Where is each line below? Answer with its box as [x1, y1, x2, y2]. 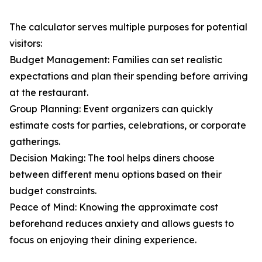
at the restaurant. [9, 87, 88, 99]
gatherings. [9, 136, 60, 148]
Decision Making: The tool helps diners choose [9, 152, 215, 164]
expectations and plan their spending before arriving [9, 70, 248, 82]
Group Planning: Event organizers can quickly [9, 103, 213, 115]
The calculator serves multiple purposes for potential [9, 21, 247, 33]
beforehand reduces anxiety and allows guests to [9, 218, 234, 230]
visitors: [9, 37, 42, 50]
